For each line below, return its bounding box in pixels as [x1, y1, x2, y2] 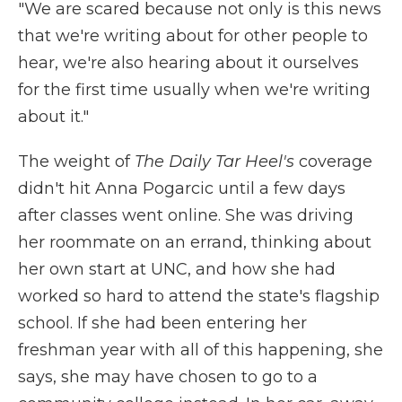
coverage [294, 152, 372, 171]
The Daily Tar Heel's [135, 152, 294, 171]
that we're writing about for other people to [18, 26, 368, 46]
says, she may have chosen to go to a [18, 367, 318, 387]
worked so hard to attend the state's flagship [18, 286, 380, 306]
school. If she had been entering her [18, 313, 307, 333]
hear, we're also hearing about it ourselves [18, 53, 359, 73]
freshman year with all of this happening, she [18, 340, 383, 360]
